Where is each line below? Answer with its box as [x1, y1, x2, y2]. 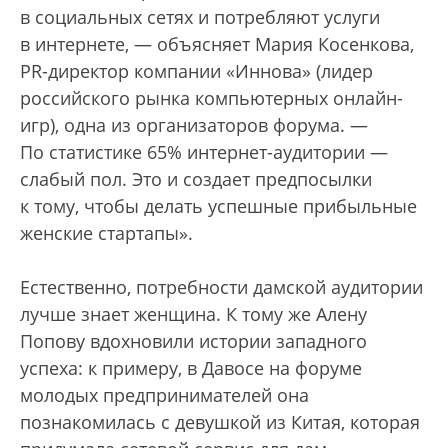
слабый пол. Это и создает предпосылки [20, 167, 372, 192]
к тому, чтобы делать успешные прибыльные [20, 194, 417, 219]
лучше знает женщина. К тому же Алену [20, 302, 367, 327]
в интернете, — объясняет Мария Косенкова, [20, 32, 414, 57]
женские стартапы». [20, 221, 193, 246]
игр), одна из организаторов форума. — [20, 113, 368, 138]
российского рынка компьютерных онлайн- [20, 86, 403, 111]
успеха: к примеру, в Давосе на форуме [20, 356, 362, 381]
